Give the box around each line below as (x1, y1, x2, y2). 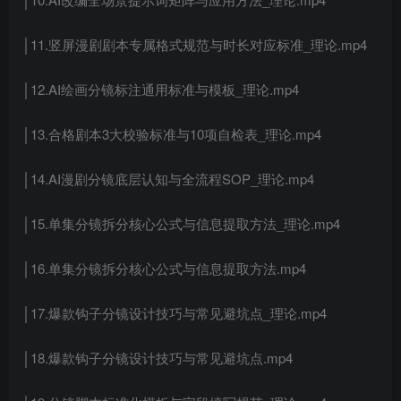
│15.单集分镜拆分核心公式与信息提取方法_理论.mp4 (22, 214, 340, 234)
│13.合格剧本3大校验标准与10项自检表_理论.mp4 (22, 124, 321, 144)
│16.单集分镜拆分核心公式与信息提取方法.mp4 (22, 259, 306, 278)
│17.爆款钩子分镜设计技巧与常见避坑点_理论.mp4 (22, 303, 327, 323)
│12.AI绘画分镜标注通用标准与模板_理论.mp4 (22, 80, 299, 99)
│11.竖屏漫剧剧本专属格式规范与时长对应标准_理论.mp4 (22, 35, 367, 55)
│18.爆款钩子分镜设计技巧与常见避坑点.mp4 (22, 348, 293, 368)
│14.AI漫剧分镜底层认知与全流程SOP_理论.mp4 (22, 169, 314, 189)
